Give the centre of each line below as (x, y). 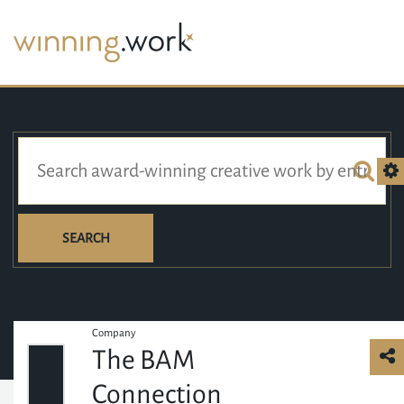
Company (114, 333)
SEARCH (86, 238)
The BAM (144, 360)
